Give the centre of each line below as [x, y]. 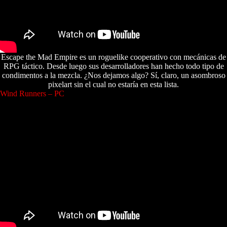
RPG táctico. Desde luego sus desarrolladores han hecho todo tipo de [113, 66]
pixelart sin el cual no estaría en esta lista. [113, 85]
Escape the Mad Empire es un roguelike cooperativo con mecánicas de [113, 57]
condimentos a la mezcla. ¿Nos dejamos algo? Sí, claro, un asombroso [113, 75]
